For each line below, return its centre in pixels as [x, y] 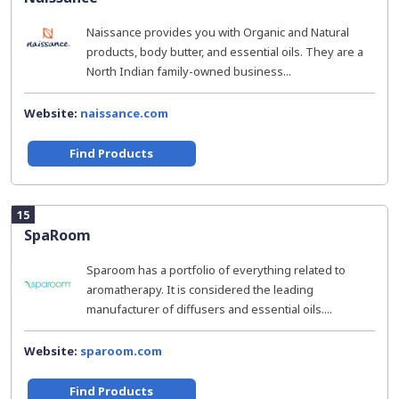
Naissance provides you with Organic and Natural [218, 32]
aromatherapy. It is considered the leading [200, 289]
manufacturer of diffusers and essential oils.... [209, 309]
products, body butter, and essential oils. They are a [225, 52]
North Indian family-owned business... [189, 71]
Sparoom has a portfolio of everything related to [216, 270]
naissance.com [124, 113]
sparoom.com [121, 351]
